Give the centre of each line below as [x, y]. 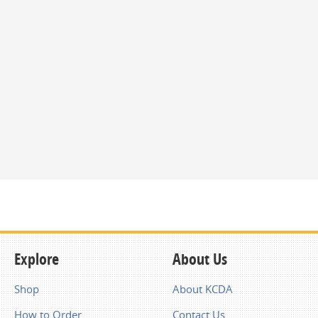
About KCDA [203, 289]
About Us [200, 259]
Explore [37, 259]
